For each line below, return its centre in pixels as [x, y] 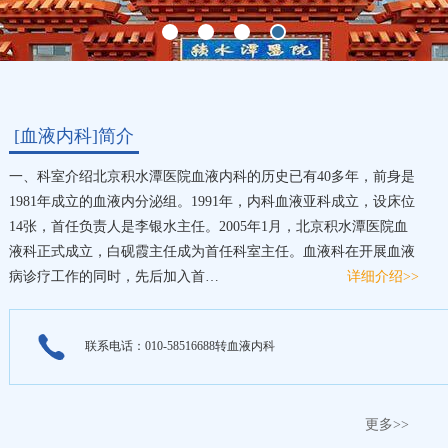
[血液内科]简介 [74, 136]
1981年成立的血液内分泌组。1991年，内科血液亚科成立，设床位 [212, 201]
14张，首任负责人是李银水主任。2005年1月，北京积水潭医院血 [208, 226]
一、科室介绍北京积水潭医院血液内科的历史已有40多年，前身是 [212, 176]
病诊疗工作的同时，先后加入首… [114, 276]
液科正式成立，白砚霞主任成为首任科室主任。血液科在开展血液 [212, 251]
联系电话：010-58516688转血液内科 [180, 346]
